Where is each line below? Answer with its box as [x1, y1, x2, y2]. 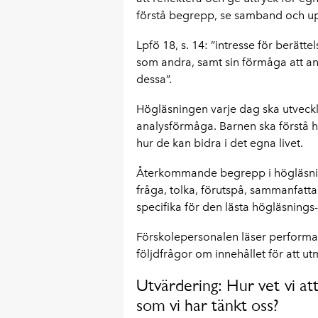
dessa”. [136, 72, 172, 86]
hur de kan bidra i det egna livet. [136, 136, 303, 150]
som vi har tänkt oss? [136, 295, 280, 315]
